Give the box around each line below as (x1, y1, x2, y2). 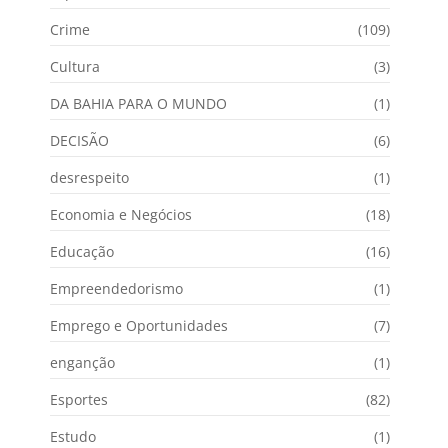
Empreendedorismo (50, 278, 183, 298)
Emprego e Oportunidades (50, 315, 228, 335)
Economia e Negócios (50, 204, 192, 224)
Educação (50, 241, 114, 261)
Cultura (50, 56, 100, 76)
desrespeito (50, 167, 129, 187)
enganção (50, 352, 115, 372)
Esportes (50, 389, 108, 409)
